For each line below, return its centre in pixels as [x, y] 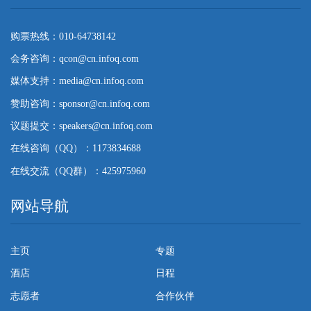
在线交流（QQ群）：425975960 [78, 171]
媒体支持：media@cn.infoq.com [77, 81]
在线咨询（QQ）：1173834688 [76, 149]
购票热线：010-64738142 [63, 36]
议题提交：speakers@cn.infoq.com [82, 126]
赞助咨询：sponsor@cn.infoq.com [80, 103]
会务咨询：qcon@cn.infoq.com [75, 58]
